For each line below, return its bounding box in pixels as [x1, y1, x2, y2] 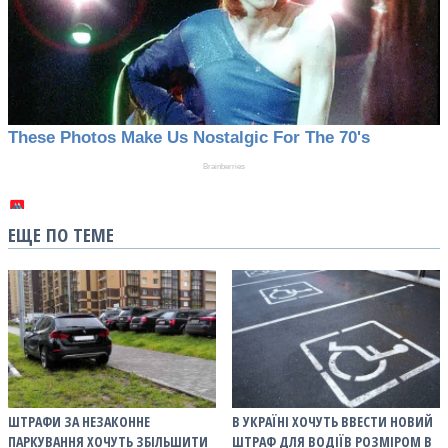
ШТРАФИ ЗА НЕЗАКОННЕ [8, 411, 150, 431]
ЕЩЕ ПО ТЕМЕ [8, 221, 114, 247]
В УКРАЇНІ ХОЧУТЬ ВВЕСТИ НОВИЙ [232, 411, 433, 431]
